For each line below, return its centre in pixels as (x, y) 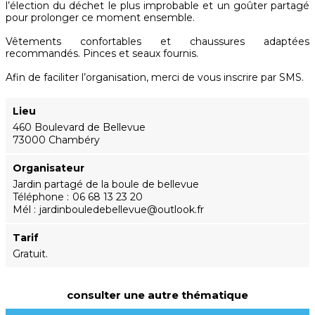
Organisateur (49, 168)
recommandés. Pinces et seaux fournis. (102, 54)
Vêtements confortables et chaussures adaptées (157, 42)
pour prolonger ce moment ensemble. (100, 18)
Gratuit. (30, 254)
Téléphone (38, 197)
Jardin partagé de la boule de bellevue (106, 185)
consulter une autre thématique (157, 295)
